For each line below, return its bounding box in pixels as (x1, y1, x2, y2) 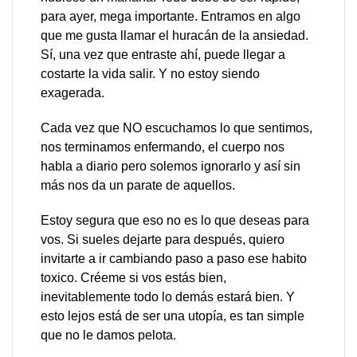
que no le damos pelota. (41, 328, 176, 342)
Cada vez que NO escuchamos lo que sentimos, (41, 121, 312, 135)
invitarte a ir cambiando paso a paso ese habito (41, 252, 307, 265)
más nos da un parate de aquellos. (41, 178, 235, 192)
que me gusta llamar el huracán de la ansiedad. (41, 29, 308, 42)
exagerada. (41, 86, 104, 100)
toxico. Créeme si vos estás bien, (41, 271, 226, 284)
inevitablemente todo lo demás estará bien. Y (41, 290, 295, 304)
